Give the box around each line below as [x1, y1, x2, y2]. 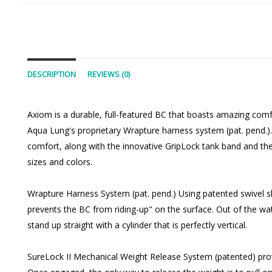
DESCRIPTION [27, 69, 76, 80]
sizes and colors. [27, 156, 92, 168]
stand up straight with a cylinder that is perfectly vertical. [27, 219, 247, 231]
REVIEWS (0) [87, 69, 130, 80]
